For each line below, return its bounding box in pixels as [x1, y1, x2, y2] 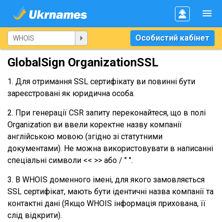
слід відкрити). [7, 211, 62, 220]
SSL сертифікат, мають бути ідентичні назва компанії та [7, 187, 214, 196]
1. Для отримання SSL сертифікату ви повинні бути [7, 77, 195, 86]
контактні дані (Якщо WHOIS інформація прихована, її [7, 199, 206, 208]
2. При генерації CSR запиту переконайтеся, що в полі [7, 108, 206, 117]
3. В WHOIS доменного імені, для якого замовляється [7, 175, 205, 184]
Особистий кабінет [135, 33, 210, 43]
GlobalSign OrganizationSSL [7, 55, 159, 69]
